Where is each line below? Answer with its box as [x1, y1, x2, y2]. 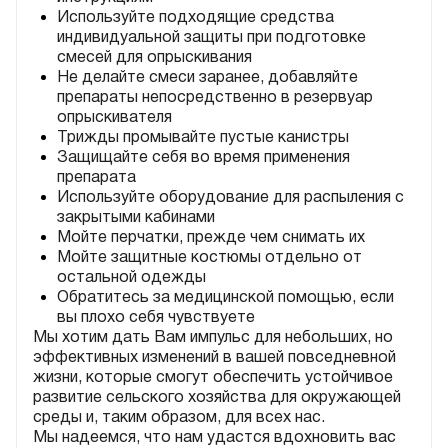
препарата [57, 170, 136, 185]
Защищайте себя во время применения [57, 150, 350, 165]
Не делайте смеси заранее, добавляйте [57, 70, 358, 85]
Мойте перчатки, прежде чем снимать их [57, 230, 365, 245]
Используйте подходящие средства [57, 10, 334, 25]
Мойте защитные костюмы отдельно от [57, 250, 362, 265]
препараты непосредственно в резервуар [57, 90, 373, 105]
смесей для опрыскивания [57, 50, 252, 65]
